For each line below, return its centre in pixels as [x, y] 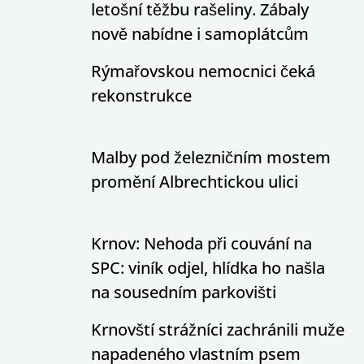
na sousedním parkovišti [184, 292]
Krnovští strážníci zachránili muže [218, 330]
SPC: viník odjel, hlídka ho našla [208, 268]
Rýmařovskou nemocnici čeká [204, 71]
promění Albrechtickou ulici [195, 182]
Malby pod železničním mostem [211, 158]
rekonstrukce [142, 96]
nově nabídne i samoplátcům [200, 34]
